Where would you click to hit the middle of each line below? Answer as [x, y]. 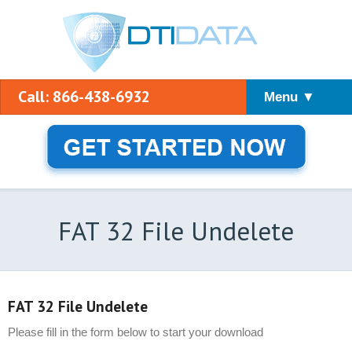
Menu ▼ [290, 97]
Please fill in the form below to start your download [136, 332]
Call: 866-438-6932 [84, 97]
